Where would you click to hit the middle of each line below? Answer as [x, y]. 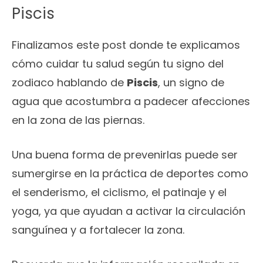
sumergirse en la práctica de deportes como [130, 174]
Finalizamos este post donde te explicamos [126, 45]
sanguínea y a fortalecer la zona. [98, 230]
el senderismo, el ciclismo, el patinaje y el [119, 193]
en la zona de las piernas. [78, 120]
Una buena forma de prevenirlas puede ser [125, 155]
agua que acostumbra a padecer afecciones [131, 102]
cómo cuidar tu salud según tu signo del [118, 64]
